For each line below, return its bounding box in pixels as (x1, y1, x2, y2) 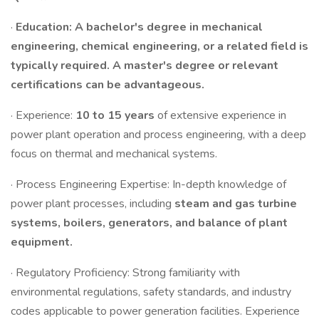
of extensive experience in (157, 108, 286, 123)
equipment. (11, 234, 73, 250)
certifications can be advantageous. (11, 77, 204, 93)
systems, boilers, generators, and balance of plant (11, 215, 288, 231)
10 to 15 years (75, 108, 157, 123)
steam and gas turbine (174, 196, 297, 211)
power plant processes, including (11, 196, 174, 211)
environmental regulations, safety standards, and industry (11, 284, 291, 300)
